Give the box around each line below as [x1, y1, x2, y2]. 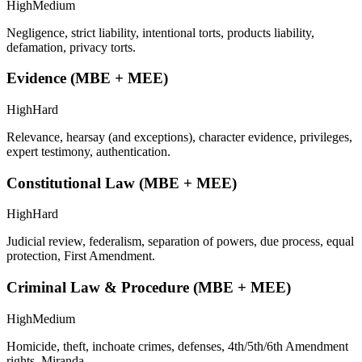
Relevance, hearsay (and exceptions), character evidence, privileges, [6, 130, 352, 145]
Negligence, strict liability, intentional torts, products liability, [6, 25, 314, 40]
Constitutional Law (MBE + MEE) [6, 174, 237, 192]
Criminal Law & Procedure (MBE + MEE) [6, 279, 291, 297]
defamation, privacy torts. [6, 40, 136, 54]
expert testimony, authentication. [6, 145, 170, 159]
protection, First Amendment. [6, 249, 155, 263]
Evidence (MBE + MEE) [6, 69, 168, 87]
